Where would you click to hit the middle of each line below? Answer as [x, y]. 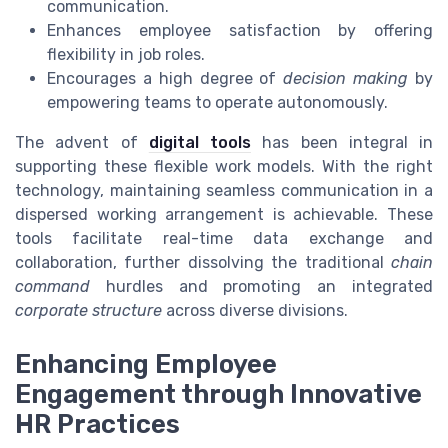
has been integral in [342, 142]
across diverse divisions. [255, 310]
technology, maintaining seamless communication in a [224, 190]
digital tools [199, 142]
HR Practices [97, 424]
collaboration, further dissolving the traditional [203, 262]
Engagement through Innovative [218, 394]
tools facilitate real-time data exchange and [224, 238]
